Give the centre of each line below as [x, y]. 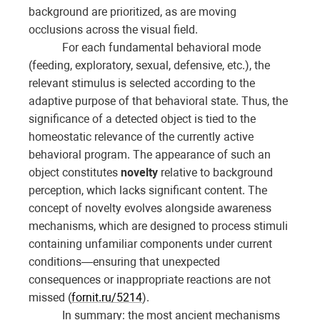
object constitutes [75, 173]
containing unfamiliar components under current [150, 244]
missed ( [50, 298]
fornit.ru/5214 [107, 298]
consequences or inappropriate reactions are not [150, 280]
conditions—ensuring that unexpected [124, 262]
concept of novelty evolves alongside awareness [150, 209]
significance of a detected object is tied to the [142, 119]
